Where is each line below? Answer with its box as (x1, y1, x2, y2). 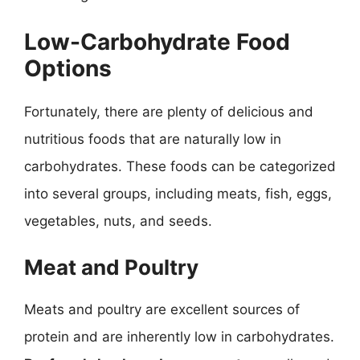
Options (24, 54, 112, 82)
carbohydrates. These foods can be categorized (24, 157, 336, 174)
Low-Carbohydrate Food (24, 27, 290, 55)
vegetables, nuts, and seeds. (24, 212, 212, 229)
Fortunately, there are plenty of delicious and (24, 103, 313, 120)
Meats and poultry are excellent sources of (24, 301, 300, 317)
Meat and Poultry (24, 255, 198, 280)
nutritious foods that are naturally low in (24, 130, 281, 147)
